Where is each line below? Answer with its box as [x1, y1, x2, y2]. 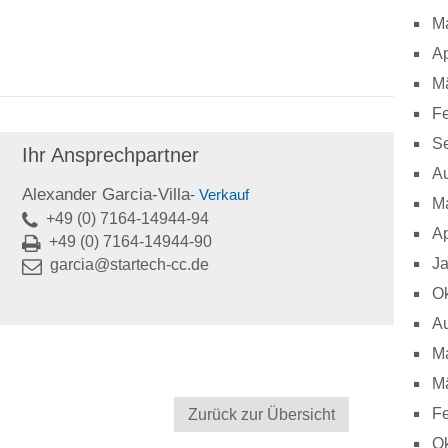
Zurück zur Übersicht [188, 406, 335, 424]
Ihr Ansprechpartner [22, 144, 199, 167]
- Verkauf [190, 186, 249, 204]
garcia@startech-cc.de [46, 256, 209, 274]
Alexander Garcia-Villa [22, 185, 190, 205]
